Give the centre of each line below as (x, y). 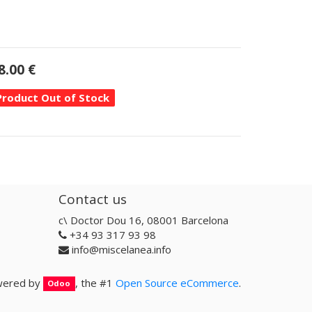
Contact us (92, 199)
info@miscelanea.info (121, 249)
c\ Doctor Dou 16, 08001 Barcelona (143, 220)
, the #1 (95, 282)
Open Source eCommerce (177, 282)
